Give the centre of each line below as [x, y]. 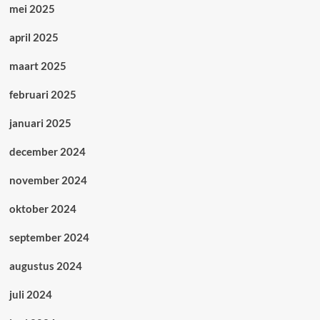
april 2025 [34, 37]
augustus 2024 [45, 266]
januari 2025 [40, 123]
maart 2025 [37, 66]
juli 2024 [30, 295]
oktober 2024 [42, 209]
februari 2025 [42, 95]
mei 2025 [32, 9]
